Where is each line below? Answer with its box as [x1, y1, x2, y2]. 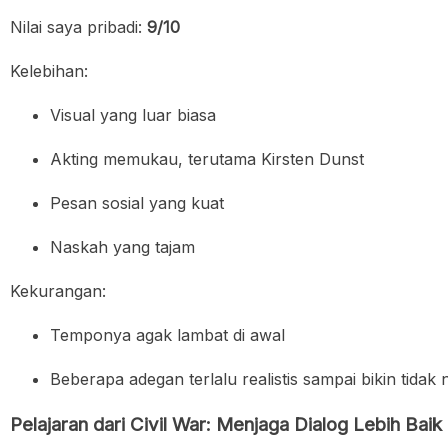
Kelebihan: [10, 60, 88, 81]
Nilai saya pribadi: [10, 16, 147, 37]
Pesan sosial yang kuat [50, 192, 224, 213]
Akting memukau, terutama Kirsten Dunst [50, 148, 364, 169]
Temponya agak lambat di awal [50, 324, 285, 345]
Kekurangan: [10, 280, 106, 301]
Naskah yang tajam [50, 236, 195, 257]
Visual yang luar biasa [50, 104, 216, 125]
